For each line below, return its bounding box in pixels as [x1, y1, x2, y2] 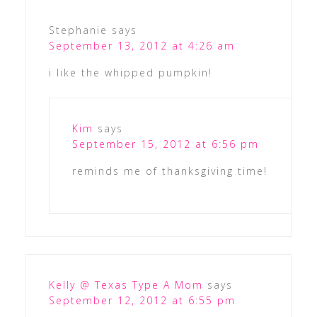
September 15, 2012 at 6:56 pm [71, 137, 259, 151]
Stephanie [48, 23, 108, 38]
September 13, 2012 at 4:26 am [48, 39, 235, 53]
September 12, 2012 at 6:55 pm [48, 294, 236, 308]
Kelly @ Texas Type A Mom [48, 278, 203, 292]
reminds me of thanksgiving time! [71, 164, 267, 178]
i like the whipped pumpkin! [48, 66, 212, 80]
